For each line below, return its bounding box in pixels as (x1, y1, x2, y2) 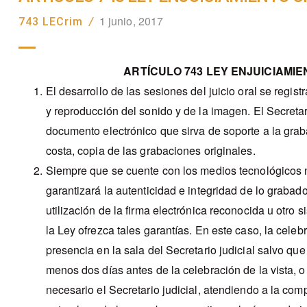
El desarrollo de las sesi (45, 83, 164, 99)
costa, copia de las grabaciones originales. (45, 143, 256, 159)
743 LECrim (18, 15, 83, 29)
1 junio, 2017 (99, 13, 164, 29)
